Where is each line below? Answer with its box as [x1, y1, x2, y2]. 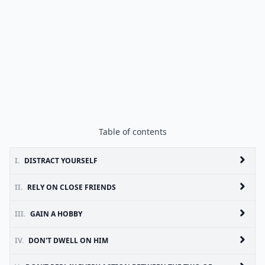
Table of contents [98, 126, 167, 137]
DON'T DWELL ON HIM [28, 235, 108, 245]
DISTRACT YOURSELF [24, 156, 98, 166]
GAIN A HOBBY [30, 209, 82, 219]
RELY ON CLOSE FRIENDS [27, 182, 116, 192]
